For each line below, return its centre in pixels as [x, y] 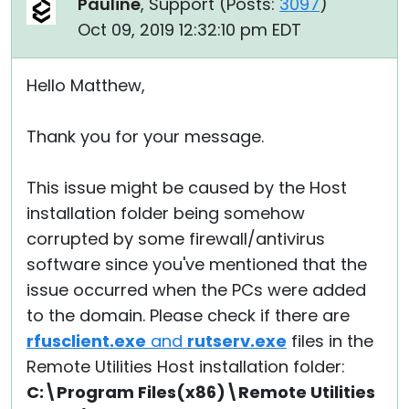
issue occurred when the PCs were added [196, 290]
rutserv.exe [237, 341]
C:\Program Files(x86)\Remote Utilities [201, 392]
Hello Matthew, [86, 85]
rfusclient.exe [86, 341]
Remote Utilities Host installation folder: [186, 367]
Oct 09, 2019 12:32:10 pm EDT [189, 30]
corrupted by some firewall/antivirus [176, 239]
